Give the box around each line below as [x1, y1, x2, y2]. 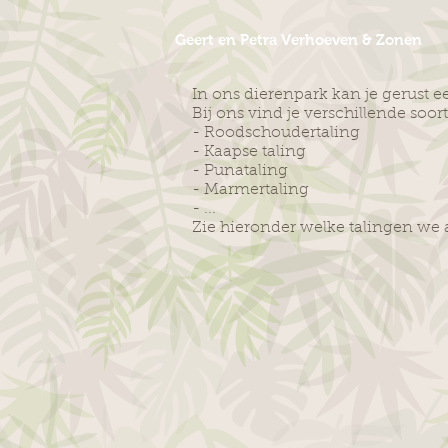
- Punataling [192, 163, 288, 179]
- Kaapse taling [192, 144, 306, 160]
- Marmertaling [192, 182, 309, 198]
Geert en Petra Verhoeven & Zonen [174, 31, 422, 48]
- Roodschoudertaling [192, 125, 360, 141]
